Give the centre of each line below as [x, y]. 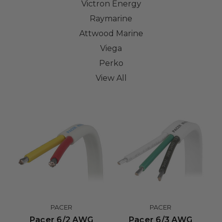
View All [111, 78]
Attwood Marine [111, 33]
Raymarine [111, 19]
